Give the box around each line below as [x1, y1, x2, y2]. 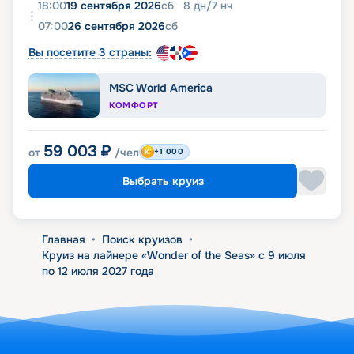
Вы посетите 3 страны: [28, 45, 152, 60]
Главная [41, 232, 85, 247]
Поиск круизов [101, 232, 183, 247]
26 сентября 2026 [68, 19, 165, 34]
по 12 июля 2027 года [41, 264, 154, 279]
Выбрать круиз [122, 174, 204, 189]
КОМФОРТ [109, 100, 159, 111]
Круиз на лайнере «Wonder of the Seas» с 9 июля [41, 248, 306, 263]
